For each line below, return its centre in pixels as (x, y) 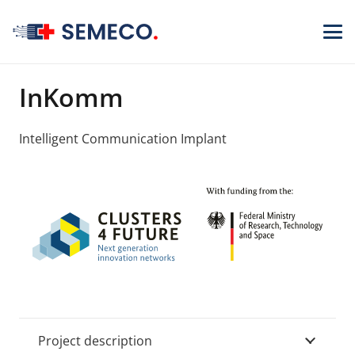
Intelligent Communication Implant (123, 139)
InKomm (71, 97)
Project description (95, 340)
